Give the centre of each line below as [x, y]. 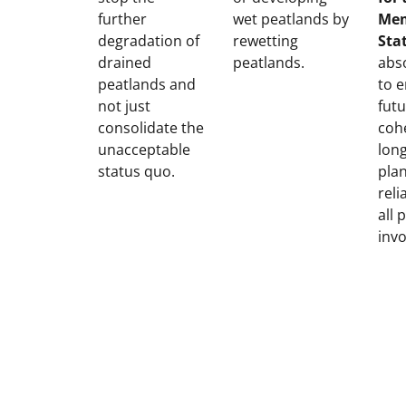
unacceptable [144, 150]
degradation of [149, 41]
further [122, 19]
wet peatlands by [291, 19]
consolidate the [151, 128]
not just [124, 106]
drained [125, 63]
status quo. [136, 171]
